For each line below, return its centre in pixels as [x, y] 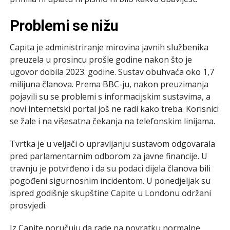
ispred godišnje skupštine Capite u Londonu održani [110, 193]
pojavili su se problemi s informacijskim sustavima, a [110, 96]
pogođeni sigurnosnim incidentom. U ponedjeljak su [110, 180]
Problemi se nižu [64, 25]
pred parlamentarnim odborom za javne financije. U [108, 156]
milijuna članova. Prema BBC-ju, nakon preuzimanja [109, 84]
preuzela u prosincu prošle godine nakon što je [101, 59]
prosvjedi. [28, 205]
